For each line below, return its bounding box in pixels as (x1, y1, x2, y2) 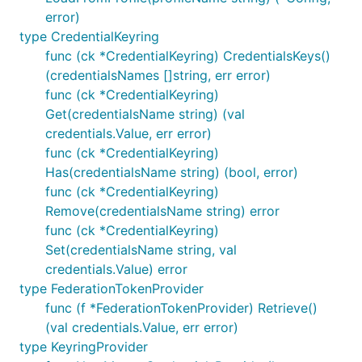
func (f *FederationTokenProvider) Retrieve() (45, 300, 318, 316)
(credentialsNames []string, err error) (45, 67, 271, 83)
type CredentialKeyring (19, 28, 159, 44)
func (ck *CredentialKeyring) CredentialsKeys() (45, 48, 330, 64)
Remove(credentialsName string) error (45, 203, 280, 219)
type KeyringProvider (19, 339, 148, 355)
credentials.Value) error (45, 261, 187, 277)
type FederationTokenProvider (19, 280, 204, 297)
